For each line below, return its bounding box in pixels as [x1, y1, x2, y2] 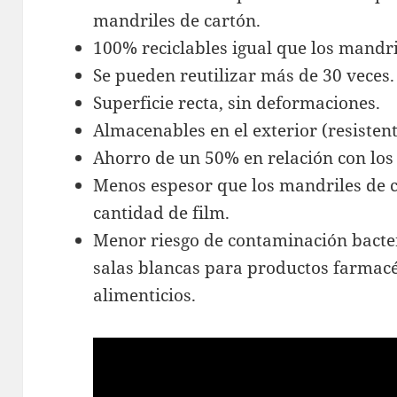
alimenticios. [93, 283, 197, 307]
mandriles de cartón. [93, 8, 261, 32]
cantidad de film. [93, 200, 230, 224]
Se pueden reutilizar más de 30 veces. [93, 63, 395, 87]
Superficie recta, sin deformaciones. [93, 90, 381, 114]
